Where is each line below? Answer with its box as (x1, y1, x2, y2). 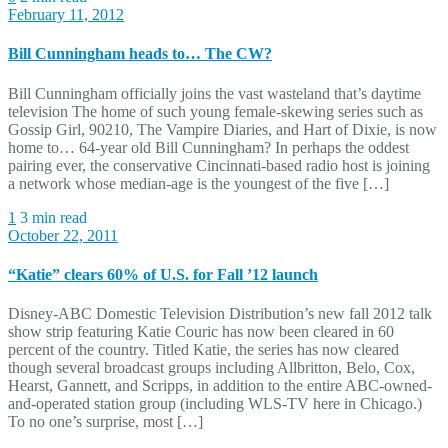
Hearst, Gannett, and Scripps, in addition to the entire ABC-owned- (8, 377, 432, 395)
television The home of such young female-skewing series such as (8, 102, 423, 120)
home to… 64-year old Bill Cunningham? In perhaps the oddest (8, 138, 409, 156)
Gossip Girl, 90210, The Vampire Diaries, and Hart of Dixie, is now (8, 120, 437, 138)
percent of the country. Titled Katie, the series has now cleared (8, 341, 399, 359)
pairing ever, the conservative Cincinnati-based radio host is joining (8, 156, 430, 174)
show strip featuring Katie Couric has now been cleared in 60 (8, 323, 394, 341)
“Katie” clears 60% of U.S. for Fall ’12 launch (8, 265, 318, 283)
